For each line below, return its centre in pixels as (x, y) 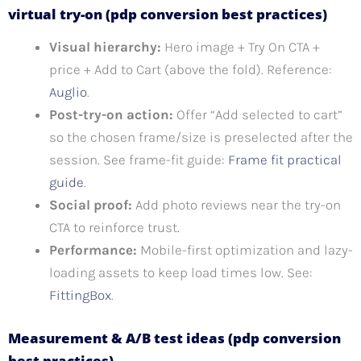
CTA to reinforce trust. (114, 228)
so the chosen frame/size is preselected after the (201, 137)
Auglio (68, 92)
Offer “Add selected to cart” (258, 115)
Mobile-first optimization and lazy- (245, 250)
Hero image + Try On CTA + (241, 47)
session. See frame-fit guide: (139, 160)
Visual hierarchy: (105, 47)
